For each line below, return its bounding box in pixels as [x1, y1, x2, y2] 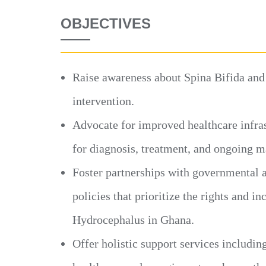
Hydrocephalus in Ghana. [72, 213, 194, 226]
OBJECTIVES [61, 15, 151, 31]
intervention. [72, 94, 134, 107]
